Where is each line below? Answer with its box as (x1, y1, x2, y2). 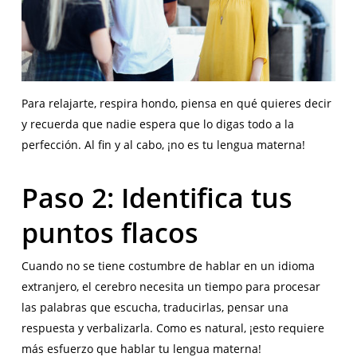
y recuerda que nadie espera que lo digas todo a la (21, 116, 294, 132)
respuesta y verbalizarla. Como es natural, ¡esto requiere (21, 320, 324, 336)
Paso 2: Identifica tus (21, 179, 292, 217)
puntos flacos (21, 214, 198, 252)
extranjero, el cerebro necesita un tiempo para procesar (21, 279, 320, 295)
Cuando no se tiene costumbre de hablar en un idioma (21, 258, 315, 274)
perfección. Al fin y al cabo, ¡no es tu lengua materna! (21, 137, 305, 153)
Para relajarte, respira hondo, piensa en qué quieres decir (21, 96, 331, 112)
